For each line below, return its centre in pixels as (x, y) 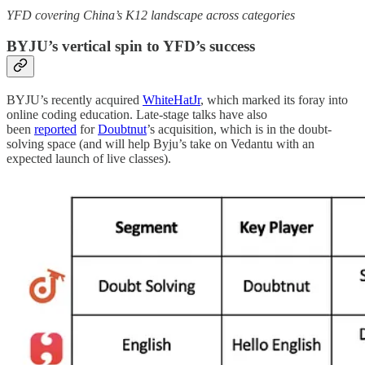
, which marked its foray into (274, 100)
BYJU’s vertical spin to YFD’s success (131, 46)
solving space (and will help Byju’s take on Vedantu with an (161, 144)
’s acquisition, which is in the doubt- (239, 130)
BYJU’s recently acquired (75, 100)
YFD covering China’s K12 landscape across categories (151, 15)
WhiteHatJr (172, 100)
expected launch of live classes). (89, 159)
